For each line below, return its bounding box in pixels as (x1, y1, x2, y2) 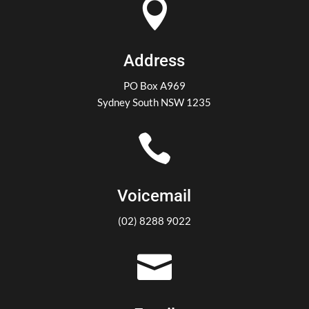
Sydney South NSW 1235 (97, 96, 212, 108)
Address (123, 51, 186, 70)
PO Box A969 (123, 79, 186, 92)
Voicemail (117, 186, 192, 206)
